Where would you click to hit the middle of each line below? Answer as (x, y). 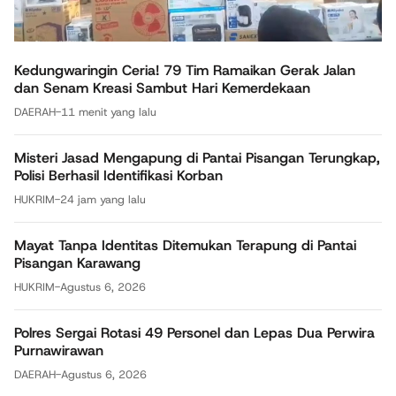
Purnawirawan (59, 351)
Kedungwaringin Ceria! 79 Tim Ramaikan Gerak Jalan (185, 71)
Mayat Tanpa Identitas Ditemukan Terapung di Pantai (185, 246)
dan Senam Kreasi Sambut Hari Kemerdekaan (162, 88)
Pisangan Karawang (77, 263)
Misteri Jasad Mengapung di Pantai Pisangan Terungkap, (197, 158)
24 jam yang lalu (103, 200)
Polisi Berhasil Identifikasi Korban (118, 176)
